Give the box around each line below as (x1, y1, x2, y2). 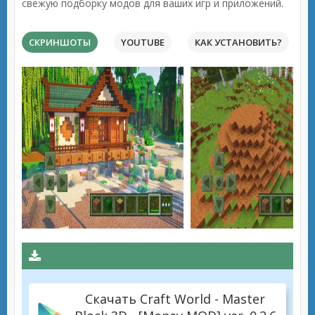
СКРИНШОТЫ (29, 36, 91, 49)
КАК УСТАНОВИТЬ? (195, 36, 282, 49)
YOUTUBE (121, 36, 165, 49)
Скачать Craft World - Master (85, 290, 265, 307)
